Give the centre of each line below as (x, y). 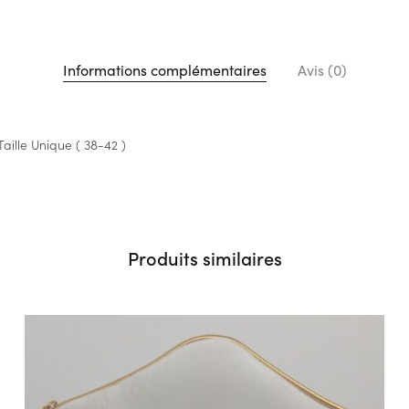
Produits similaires (204, 257)
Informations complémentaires (164, 69)
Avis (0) (322, 69)
